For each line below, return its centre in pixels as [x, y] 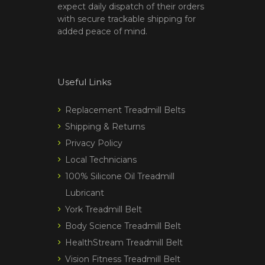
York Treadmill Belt [104, 209]
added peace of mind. [102, 31]
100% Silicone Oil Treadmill [120, 176]
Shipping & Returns [105, 126]
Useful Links [84, 82]
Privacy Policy [94, 143]
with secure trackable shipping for [127, 19]
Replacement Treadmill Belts [125, 110]
